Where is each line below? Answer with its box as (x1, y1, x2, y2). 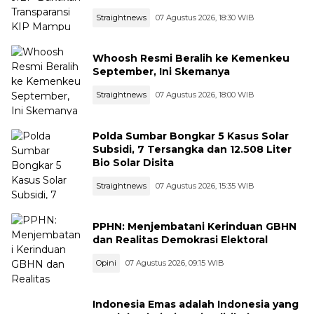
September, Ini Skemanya (93, 65, 230, 78)
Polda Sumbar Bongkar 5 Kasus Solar (93, 129, 289, 142)
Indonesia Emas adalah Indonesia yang (93, 297, 299, 310)
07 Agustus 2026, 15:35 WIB (156, 180, 254, 191)
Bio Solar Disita (93, 156, 174, 169)
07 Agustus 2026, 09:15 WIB (125, 258, 224, 268)
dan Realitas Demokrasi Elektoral (93, 233, 268, 246)
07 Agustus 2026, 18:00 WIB (156, 90, 254, 100)
